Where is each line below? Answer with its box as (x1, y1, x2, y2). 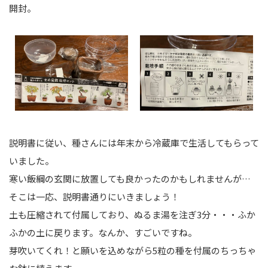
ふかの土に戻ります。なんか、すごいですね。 (9, 226, 197, 239)
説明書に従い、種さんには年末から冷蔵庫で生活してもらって (9, 136, 259, 150)
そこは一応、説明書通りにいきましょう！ (9, 190, 179, 203)
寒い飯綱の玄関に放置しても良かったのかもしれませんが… (9, 172, 251, 185)
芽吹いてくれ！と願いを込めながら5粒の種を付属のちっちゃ (9, 244, 256, 257)
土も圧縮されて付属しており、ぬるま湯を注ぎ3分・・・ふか (9, 208, 255, 221)
